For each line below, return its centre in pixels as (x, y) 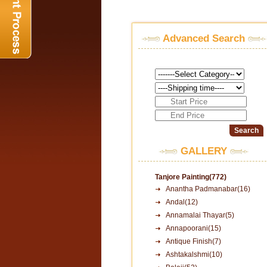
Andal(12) (182, 202)
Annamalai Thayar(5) (200, 215)
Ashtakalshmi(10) (194, 254)
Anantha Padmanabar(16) (208, 189)
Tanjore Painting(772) (191, 177)
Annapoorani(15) (193, 228)
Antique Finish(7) (193, 241)
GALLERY (204, 151)
